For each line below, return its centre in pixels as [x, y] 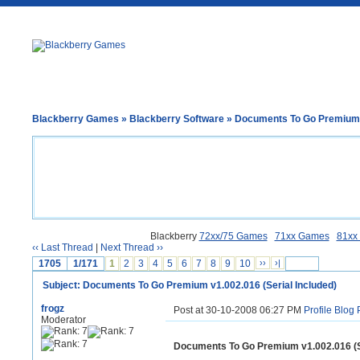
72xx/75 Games [233, 236]
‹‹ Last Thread [63, 247]
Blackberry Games [76, 119]
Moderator [63, 320]
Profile [318, 310]
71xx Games [302, 236]
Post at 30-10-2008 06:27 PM [239, 310]
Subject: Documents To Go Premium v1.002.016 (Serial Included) [190, 285]
